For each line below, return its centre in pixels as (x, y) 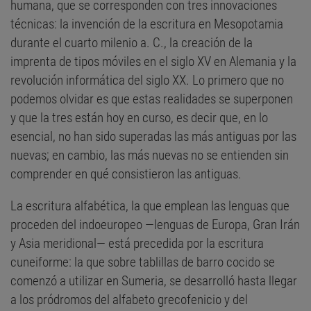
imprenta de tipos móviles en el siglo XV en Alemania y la (153, 62)
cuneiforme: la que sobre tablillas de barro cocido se (143, 262)
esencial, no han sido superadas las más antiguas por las (153, 137)
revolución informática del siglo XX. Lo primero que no (147, 81)
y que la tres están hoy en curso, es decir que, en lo (139, 118)
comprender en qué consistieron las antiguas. (126, 174)
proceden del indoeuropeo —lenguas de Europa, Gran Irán (155, 225)
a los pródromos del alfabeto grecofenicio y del (129, 300)
